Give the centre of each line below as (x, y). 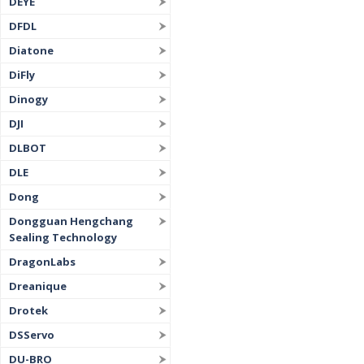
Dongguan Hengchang (71, 221)
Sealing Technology (63, 237)
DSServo (32, 335)
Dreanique (38, 286)
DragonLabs (42, 262)
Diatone (31, 50)
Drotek (28, 310)
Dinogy (28, 99)
